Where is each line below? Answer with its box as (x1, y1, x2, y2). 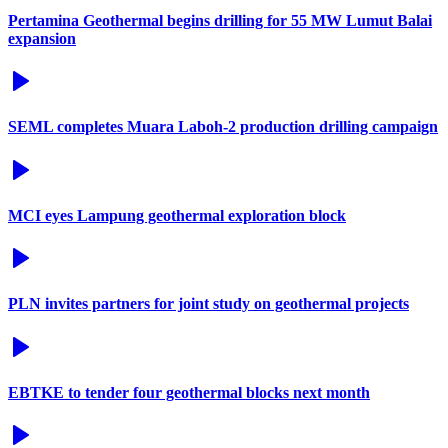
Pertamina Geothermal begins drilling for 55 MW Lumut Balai (8, 11, 432, 29)
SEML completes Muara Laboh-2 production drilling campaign (8, 118, 438, 136)
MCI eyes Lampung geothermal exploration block (8, 206, 346, 224)
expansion (8, 29, 76, 47)
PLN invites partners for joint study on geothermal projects (8, 295, 409, 313)
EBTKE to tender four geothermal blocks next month (8, 384, 370, 402)
